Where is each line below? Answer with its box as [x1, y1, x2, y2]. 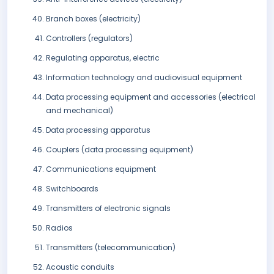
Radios [46, 223, 73, 234]
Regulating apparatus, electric [46, 53, 160, 64]
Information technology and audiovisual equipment [46, 72, 242, 83]
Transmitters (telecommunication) [46, 242, 176, 253]
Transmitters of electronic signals [46, 203, 171, 214]
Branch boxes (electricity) [46, 13, 141, 24]
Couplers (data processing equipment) [46, 144, 193, 155]
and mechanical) [46, 105, 113, 116]
